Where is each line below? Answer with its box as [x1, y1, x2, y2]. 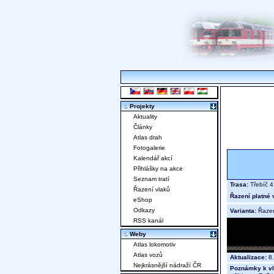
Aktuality [133, 113, 157, 120]
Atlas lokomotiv [133, 241, 176, 248]
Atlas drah [133, 134, 162, 141]
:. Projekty [124, 103, 155, 110]
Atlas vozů [133, 251, 163, 259]
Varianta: [230, 207, 256, 214]
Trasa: [230, 181, 248, 188]
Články [133, 124, 152, 131]
